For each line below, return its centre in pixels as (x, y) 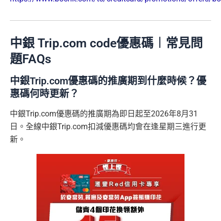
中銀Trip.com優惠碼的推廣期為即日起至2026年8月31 (104, 114)
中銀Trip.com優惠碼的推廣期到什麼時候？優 (108, 81)
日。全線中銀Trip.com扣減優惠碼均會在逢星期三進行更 (108, 127)
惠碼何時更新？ (44, 94)
